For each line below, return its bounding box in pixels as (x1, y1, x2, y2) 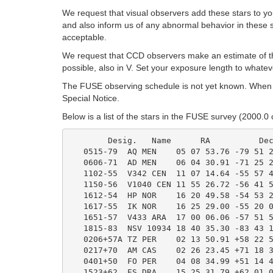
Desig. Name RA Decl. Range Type (68, 135, 108, 145)
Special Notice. (62, 93, 119, 103)
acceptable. (62, 32, 107, 42)
